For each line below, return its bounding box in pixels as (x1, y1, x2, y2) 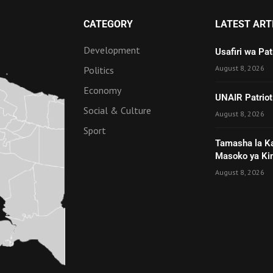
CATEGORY (83, 18, 133, 30)
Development (83, 43, 140, 56)
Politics (83, 63, 114, 76)
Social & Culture (83, 104, 151, 116)
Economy (83, 83, 121, 96)
